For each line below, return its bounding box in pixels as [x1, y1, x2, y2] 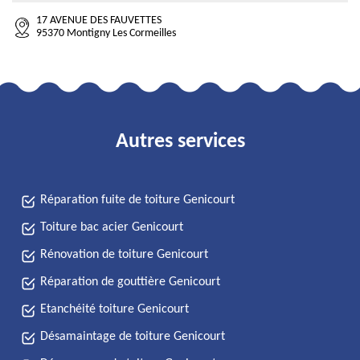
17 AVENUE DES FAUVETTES [36, 14, 162, 27]
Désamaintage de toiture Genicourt [40, 330, 225, 343]
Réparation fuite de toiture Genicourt [40, 194, 235, 207]
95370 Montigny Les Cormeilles [36, 27, 176, 39]
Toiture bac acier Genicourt [40, 221, 183, 234]
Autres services [115, 131, 245, 153]
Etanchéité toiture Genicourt [40, 303, 189, 316]
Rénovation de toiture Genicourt [40, 248, 208, 261]
